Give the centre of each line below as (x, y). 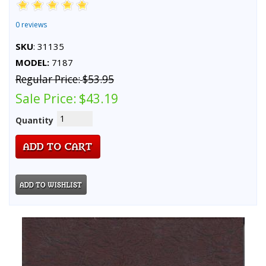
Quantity (34, 120)
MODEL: (32, 62)
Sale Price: (46, 98)
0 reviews (31, 24)
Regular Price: (48, 79)
